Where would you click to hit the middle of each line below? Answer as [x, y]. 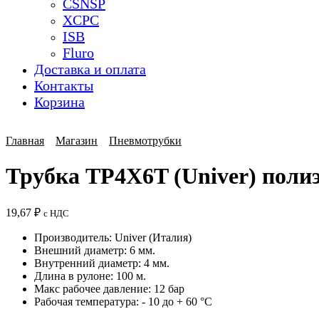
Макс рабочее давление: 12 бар [109, 289]
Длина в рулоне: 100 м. [90, 276]
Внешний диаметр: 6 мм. [95, 251]
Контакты [64, 86]
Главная [25, 141]
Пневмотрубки [145, 141]
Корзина [59, 102]
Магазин [77, 141]
